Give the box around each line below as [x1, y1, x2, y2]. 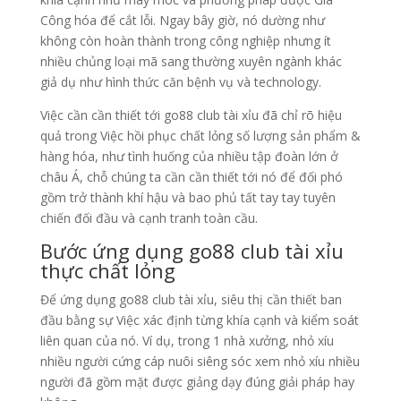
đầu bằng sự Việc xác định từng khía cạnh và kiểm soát [39, 311, 359, 329]
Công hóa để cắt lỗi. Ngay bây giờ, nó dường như [39, 12, 325, 30]
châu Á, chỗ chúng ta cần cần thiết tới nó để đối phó [39, 168, 343, 186]
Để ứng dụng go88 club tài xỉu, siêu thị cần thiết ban [39, 291, 342, 309]
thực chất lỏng [39, 257, 175, 285]
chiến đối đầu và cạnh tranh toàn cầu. [39, 209, 258, 227]
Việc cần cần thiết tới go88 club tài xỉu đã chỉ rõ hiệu [39, 107, 342, 124]
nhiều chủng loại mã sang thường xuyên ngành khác [39, 53, 342, 71]
